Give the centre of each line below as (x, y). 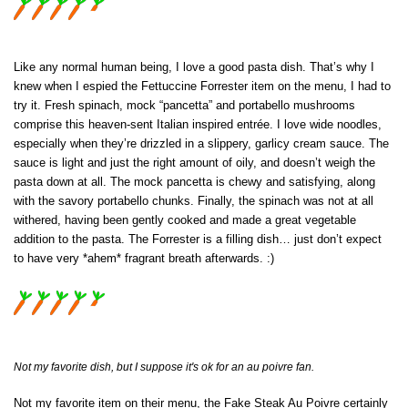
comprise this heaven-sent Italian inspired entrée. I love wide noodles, (198, 125)
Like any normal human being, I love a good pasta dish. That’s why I (194, 67)
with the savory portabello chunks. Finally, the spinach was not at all (194, 201)
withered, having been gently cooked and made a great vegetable (185, 220)
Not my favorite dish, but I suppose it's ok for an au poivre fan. (164, 367)
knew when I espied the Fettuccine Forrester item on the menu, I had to (202, 87)
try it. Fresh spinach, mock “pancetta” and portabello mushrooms (184, 106)
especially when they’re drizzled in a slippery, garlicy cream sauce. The (201, 144)
